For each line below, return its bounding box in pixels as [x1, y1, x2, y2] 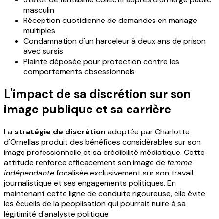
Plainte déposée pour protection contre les [23, 56, 179, 66]
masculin [23, 4, 54, 15]
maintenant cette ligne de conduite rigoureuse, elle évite [4, 188, 205, 198]
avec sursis [23, 45, 63, 56]
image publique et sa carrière [4, 101, 171, 117]
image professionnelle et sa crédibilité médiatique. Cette [4, 147, 205, 157]
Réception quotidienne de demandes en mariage [23, 15, 197, 25]
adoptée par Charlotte [106, 126, 190, 137]
